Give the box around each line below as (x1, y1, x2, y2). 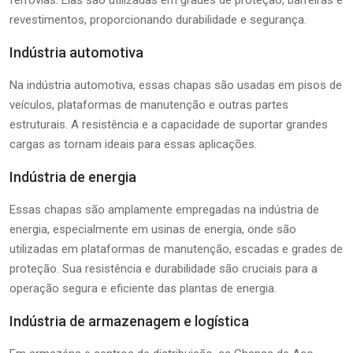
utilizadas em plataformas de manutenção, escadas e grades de (9, 241, 343, 256)
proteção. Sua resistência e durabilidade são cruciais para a (9, 261, 318, 276)
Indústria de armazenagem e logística (9, 312, 249, 329)
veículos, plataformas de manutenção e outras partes (9, 97, 288, 112)
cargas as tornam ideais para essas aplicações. (9, 136, 257, 151)
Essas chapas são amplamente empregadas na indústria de (9, 202, 319, 217)
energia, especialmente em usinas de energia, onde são (9, 221, 296, 236)
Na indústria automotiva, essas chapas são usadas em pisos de (9, 77, 342, 92)
